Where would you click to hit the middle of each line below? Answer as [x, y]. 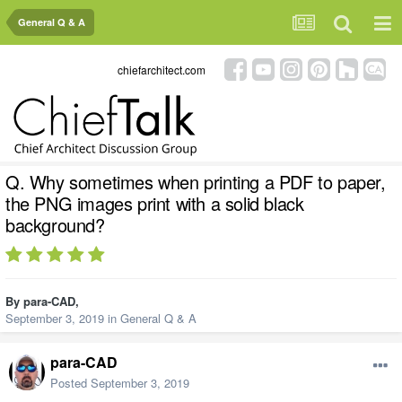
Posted [70, 383]
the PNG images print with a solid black [155, 204]
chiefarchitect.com [162, 69]
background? [55, 225]
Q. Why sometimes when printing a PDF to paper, [196, 182]
